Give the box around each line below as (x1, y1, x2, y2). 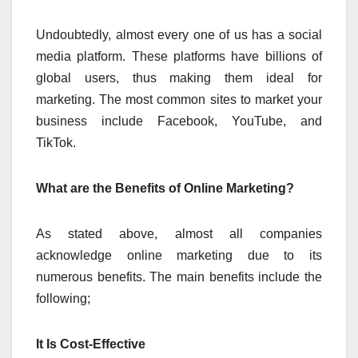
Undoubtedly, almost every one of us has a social (36, 27, 322, 42)
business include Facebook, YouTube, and (36, 113, 322, 128)
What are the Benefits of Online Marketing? (36, 181, 294, 195)
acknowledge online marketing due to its (36, 248, 322, 262)
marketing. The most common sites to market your (36, 92, 322, 106)
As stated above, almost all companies (36, 226, 322, 241)
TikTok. (36, 135, 79, 149)
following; (36, 291, 90, 305)
